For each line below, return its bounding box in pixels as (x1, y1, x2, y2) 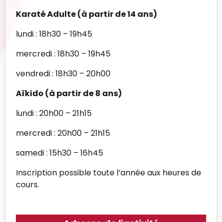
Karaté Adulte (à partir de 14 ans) (16, 8, 157, 20)
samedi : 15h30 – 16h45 (16, 147, 103, 159)
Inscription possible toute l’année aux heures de (16, 167, 201, 178)
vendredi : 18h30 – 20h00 (16, 68, 111, 79)
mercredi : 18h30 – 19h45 (16, 48, 111, 59)
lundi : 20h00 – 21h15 (16, 108, 92, 119)
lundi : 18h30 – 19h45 (16, 28, 92, 40)
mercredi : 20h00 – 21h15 (16, 127, 110, 139)
